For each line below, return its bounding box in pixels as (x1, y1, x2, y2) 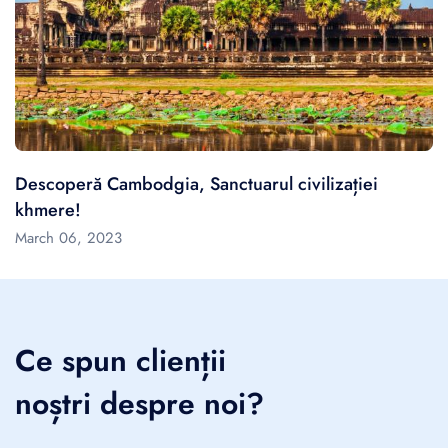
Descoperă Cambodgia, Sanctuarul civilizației (15, 170, 378, 197)
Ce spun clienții (15, 338, 226, 382)
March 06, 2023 (15, 226, 122, 249)
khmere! (15, 196, 81, 223)
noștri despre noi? (15, 381, 264, 425)
